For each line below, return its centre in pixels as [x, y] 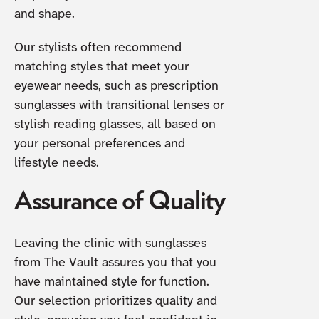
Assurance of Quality [120, 201]
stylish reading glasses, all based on [115, 125]
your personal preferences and [99, 145]
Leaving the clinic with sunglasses [110, 244]
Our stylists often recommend [98, 48]
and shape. [46, 14]
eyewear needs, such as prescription [116, 87]
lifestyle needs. [56, 164]
